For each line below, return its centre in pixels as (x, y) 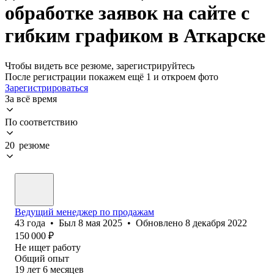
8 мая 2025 (100, 223)
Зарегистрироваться (46, 87)
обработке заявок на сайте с (127, 13)
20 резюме (27, 145)
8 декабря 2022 (216, 223)
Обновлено (161, 223)
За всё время (31, 98)
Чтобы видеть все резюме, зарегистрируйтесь (100, 65)
